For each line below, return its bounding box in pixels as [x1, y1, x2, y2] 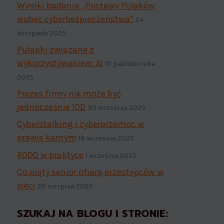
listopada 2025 [17, 28, 66, 37]
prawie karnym [17, 132, 77, 143]
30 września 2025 [87, 103, 146, 112]
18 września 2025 [78, 134, 134, 143]
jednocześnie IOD [17, 101, 86, 113]
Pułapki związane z [17, 43, 94, 55]
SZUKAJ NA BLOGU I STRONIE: [17, 205, 168, 221]
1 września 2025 [85, 151, 137, 160]
